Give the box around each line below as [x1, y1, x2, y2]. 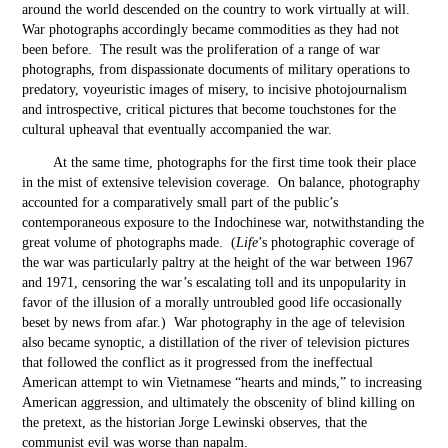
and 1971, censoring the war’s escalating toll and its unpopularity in [22, 275, 407, 290]
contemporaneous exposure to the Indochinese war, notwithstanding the [22, 215, 425, 230]
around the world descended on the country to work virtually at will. [22, 2, 415, 17]
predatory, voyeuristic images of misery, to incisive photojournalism [22, 82, 408, 97]
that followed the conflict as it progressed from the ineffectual [22, 355, 374, 370]
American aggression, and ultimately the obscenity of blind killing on [22, 395, 416, 410]
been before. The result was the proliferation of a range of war [22, 42, 381, 57]
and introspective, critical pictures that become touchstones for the [22, 102, 397, 117]
